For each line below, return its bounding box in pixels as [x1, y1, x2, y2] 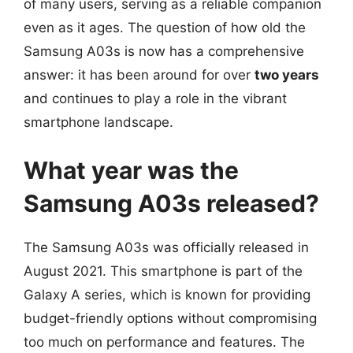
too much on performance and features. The [24, 334, 305, 350]
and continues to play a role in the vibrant [24, 90, 287, 106]
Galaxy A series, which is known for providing [24, 287, 310, 303]
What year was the [24, 156, 239, 184]
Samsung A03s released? [24, 189, 319, 217]
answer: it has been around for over [24, 66, 255, 83]
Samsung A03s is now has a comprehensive [24, 43, 304, 59]
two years [255, 66, 319, 83]
